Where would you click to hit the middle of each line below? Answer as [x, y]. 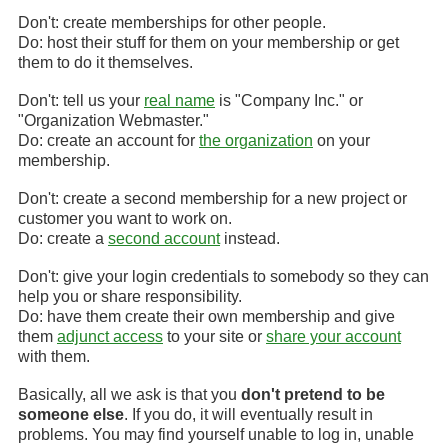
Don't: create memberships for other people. [172, 22]
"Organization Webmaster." [113, 120]
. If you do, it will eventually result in [248, 414]
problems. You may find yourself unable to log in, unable [216, 434]
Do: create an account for [108, 140]
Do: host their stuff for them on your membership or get [208, 42]
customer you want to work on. [125, 218]
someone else [71, 414]
